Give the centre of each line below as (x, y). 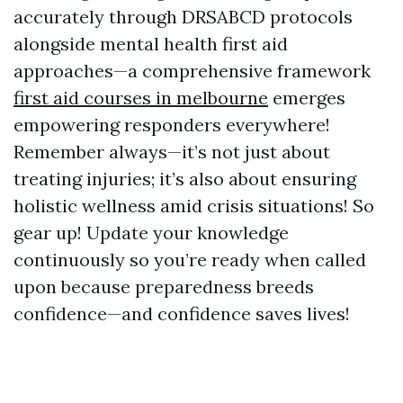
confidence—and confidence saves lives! (182, 313)
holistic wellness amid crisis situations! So (194, 206)
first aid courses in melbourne (141, 98)
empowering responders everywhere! (172, 125)
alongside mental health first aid (151, 44)
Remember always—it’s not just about (172, 152)
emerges (307, 98)
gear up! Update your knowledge (151, 233)
